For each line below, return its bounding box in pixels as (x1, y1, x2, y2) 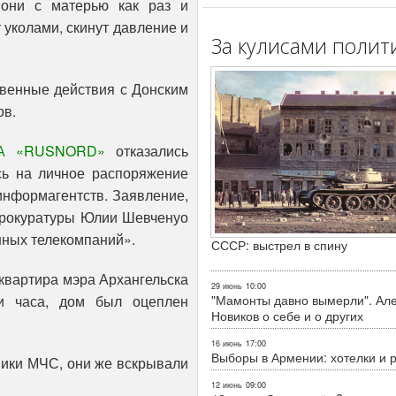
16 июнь (211, 337, 242, 349)
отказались (104, 141, 189, 162)
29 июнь (211, 279, 242, 292)
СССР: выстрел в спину (211, 235, 347, 254)
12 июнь (211, 378, 242, 391)
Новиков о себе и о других (211, 306, 363, 324)
